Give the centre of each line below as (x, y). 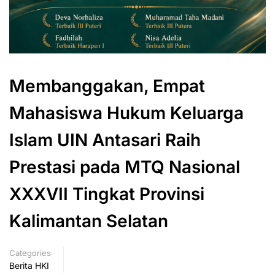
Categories (30, 253)
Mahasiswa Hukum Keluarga (126, 113)
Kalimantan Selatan (89, 221)
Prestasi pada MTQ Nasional (125, 167)
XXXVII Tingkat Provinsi (107, 194)
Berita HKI (29, 266)
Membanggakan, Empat (107, 86)
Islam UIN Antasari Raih (105, 140)
